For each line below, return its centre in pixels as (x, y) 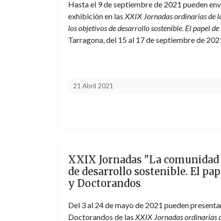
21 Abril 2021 (93, 86)
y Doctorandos (104, 183)
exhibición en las (96, 16)
